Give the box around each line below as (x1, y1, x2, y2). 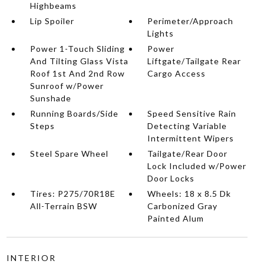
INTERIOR (6, 253, 56, 263)
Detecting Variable (147, 121, 227, 131)
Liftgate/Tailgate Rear (147, 56, 242, 66)
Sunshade (29, 93, 71, 103)
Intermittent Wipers (147, 133, 235, 143)
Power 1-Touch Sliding (29, 44, 125, 54)
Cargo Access (147, 68, 206, 78)
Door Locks (147, 173, 195, 183)
